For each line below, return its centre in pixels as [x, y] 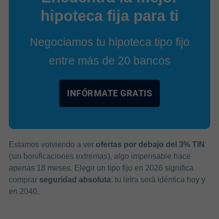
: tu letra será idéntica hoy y [158, 179]
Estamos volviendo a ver [52, 144]
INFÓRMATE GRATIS [109, 93]
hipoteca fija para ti [109, 16]
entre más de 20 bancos [109, 60]
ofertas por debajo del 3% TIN [150, 144]
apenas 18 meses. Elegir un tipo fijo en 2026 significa [101, 168]
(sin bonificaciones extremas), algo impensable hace [99, 156]
